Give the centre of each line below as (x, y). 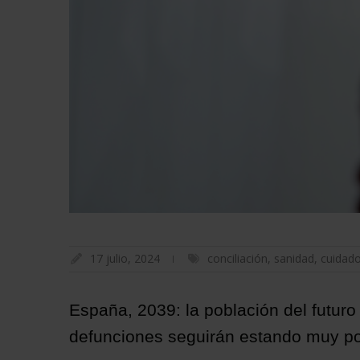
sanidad (294, 259)
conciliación (237, 259)
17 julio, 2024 (125, 259)
